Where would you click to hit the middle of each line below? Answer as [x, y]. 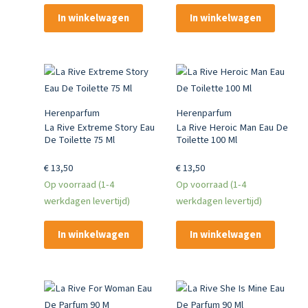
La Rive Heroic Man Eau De [232, 127]
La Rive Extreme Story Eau [99, 127]
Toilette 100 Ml [206, 140]
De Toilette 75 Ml [79, 140]
